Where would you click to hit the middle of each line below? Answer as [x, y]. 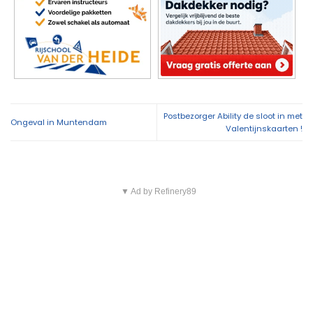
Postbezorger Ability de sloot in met [233, 116]
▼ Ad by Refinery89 [158, 191]
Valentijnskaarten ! [264, 128]
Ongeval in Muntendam [59, 122]
